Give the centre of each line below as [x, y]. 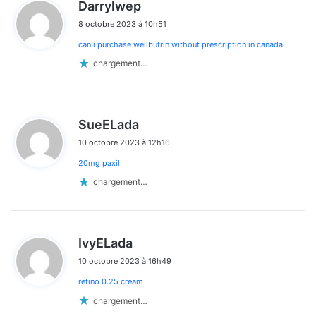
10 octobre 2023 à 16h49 [125, 261]
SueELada [109, 124]
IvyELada [105, 243]
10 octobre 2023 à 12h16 [124, 142]
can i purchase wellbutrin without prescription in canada [181, 44]
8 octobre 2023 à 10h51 [122, 24]
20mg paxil [99, 163]
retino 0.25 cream [111, 281]
